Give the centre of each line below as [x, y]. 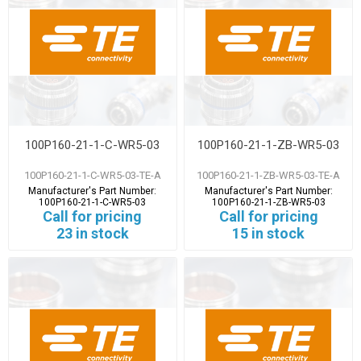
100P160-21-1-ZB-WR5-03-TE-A [269, 175]
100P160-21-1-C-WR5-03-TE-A [92, 175]
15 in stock [269, 233]
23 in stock [92, 233]
